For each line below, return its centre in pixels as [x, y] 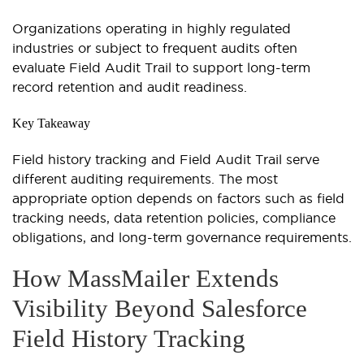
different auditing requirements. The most [145, 179]
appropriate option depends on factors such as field [178, 199]
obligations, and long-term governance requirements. [182, 238]
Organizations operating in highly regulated [152, 29]
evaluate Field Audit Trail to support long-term [161, 68]
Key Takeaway [51, 123]
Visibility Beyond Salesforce [160, 309]
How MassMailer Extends [145, 279]
